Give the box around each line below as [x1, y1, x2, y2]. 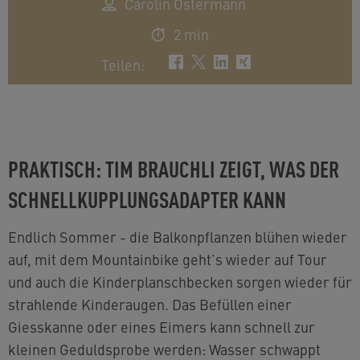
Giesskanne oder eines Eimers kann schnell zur [8, 317, 315, 337]
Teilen [101, 55, 141, 75]
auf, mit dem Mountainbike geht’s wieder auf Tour [8, 249, 327, 269]
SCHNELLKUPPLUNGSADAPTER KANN [8, 184, 286, 213]
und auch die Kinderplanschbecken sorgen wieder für [8, 272, 352, 292]
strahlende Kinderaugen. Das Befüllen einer [8, 294, 292, 314]
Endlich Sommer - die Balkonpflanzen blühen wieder [8, 227, 347, 247]
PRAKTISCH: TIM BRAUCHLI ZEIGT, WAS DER [8, 153, 339, 182]
